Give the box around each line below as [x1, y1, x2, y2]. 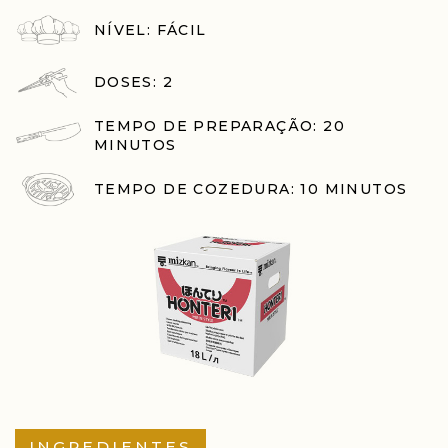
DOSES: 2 [93, 73, 174, 92]
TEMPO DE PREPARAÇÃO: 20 [93, 117, 346, 136]
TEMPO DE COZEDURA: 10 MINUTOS [93, 180, 408, 198]
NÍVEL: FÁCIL [93, 20, 207, 39]
